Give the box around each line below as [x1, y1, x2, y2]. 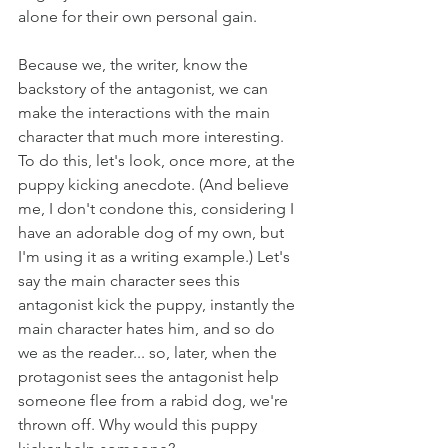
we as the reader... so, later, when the [18, 343, 281, 362]
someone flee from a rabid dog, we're [18, 391, 292, 410]
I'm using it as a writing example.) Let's [18, 247, 294, 266]
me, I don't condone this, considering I [18, 199, 298, 218]
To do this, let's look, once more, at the [18, 151, 299, 170]
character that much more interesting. [18, 127, 288, 146]
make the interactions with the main [18, 103, 274, 122]
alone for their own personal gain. [18, 7, 257, 26]
